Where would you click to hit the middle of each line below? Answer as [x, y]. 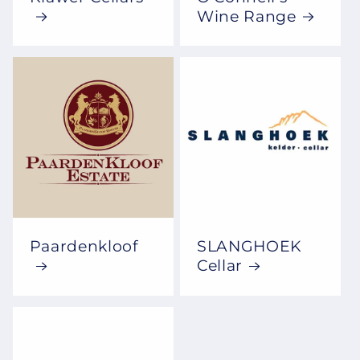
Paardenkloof [84, 247]
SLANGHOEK [250, 247]
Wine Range [247, 16]
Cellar [220, 266]
